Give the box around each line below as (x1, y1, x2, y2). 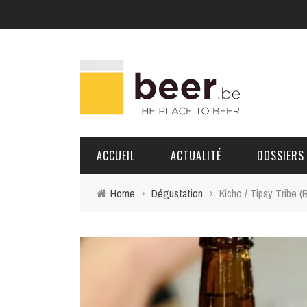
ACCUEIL (97, 147, 135, 164)
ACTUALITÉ (171, 147, 221, 164)
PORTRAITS (253, 237, 299, 249)
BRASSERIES (253, 208, 302, 220)
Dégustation (151, 186, 203, 201)
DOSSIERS (257, 147, 304, 164)
